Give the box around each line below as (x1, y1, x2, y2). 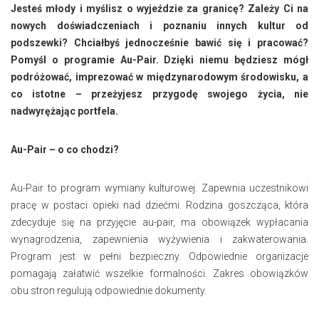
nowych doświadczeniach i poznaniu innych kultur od (11, 19, 308, 31)
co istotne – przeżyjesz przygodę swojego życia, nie (11, 88, 308, 100)
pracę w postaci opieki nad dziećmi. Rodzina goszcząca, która (11, 199, 308, 211)
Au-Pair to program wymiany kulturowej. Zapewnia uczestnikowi (11, 182, 308, 194)
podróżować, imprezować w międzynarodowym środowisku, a (11, 70, 308, 83)
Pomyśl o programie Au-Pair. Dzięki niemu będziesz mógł (11, 53, 308, 66)
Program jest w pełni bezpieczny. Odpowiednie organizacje (11, 250, 308, 262)
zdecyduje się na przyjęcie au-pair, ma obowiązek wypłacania (11, 216, 308, 228)
